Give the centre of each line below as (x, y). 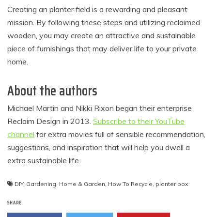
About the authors (52, 91)
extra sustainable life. (44, 161)
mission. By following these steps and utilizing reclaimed (104, 23)
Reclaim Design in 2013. (50, 121)
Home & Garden (82, 184)
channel (21, 134)
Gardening (41, 184)
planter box (172, 184)
